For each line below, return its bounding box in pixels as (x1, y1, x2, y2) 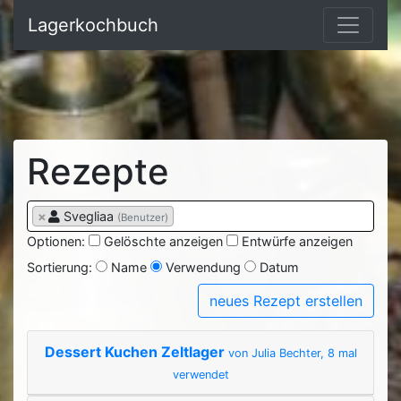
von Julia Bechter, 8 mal (227, 346, 357, 361)
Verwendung (166, 260, 241, 275)
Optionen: (27, 234, 89, 249)
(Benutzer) (117, 211, 168, 224)
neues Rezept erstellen (209, 292, 363, 310)
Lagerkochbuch (28, 14, 158, 36)
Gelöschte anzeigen (104, 234, 223, 249)
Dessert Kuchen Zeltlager (44, 343, 228, 362)
